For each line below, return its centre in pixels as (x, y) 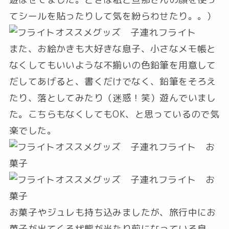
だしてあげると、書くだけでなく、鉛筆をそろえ (112, 82)
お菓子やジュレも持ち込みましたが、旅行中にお (112, 213)
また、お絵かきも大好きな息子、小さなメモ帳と (112, 49)
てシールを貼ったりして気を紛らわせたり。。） (112, 16)
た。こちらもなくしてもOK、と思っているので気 (114, 114)
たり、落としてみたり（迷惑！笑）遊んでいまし (112, 98)
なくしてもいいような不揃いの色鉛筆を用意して (112, 65)
